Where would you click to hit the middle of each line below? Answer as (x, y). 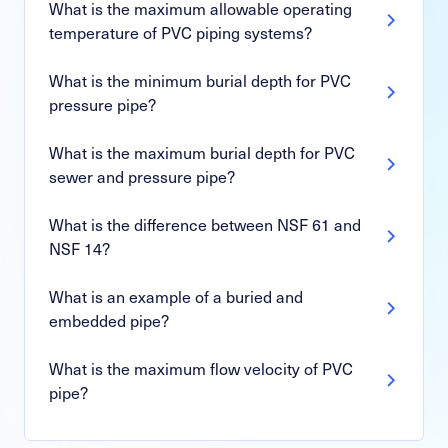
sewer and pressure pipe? (142, 175)
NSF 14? (79, 247)
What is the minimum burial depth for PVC (200, 79)
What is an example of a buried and (176, 295)
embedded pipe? (109, 319)
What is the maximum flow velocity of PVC (201, 367)
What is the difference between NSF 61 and (205, 223)
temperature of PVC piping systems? (180, 31)
